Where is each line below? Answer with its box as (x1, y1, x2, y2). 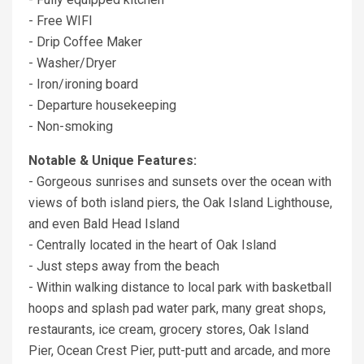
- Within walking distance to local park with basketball (28, 279, 331, 296)
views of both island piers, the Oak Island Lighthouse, (28, 195, 332, 211)
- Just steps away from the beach (28, 258, 219, 275)
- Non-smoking (28, 119, 113, 135)
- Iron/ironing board (28, 76, 138, 93)
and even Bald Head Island (28, 216, 180, 232)
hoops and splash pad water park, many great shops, (28, 301, 326, 317)
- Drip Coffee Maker (28, 34, 142, 50)
